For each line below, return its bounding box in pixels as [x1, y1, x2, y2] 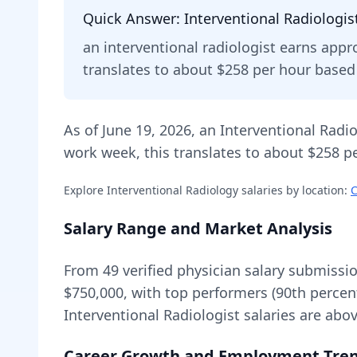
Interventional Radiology [107, 182, 238, 198]
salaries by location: [238, 182, 347, 198]
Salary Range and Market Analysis [64, 218, 332, 239]
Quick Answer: [83, 9, 184, 28]
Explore [64, 182, 107, 198]
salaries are [240, 305, 325, 324]
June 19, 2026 [102, 120, 191, 139]
